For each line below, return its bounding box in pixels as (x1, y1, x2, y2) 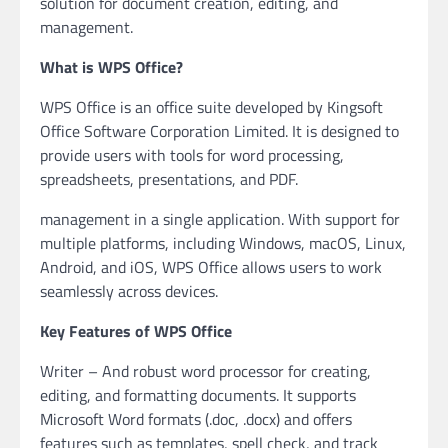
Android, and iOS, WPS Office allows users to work (40, 255, 382, 279)
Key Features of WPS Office (40, 319, 232, 343)
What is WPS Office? (40, 55, 183, 79)
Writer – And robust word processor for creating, (40, 359, 371, 383)
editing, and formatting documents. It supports (40, 383, 356, 407)
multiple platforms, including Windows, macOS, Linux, (40, 231, 406, 255)
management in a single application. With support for (40, 207, 400, 231)
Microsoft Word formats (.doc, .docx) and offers (40, 407, 352, 431)
